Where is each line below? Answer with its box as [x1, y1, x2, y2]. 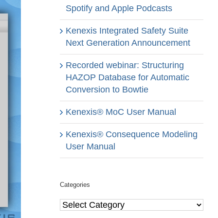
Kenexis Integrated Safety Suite [65, 26, 188, 36]
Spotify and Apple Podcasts [65, 3, 172, 14]
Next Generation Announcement [65, 38, 190, 48]
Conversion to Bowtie [65, 85, 148, 95]
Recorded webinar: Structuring [65, 60, 184, 71]
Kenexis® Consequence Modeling [65, 129, 198, 140]
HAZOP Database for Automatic [65, 73, 189, 83]
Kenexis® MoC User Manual [65, 107, 176, 117]
